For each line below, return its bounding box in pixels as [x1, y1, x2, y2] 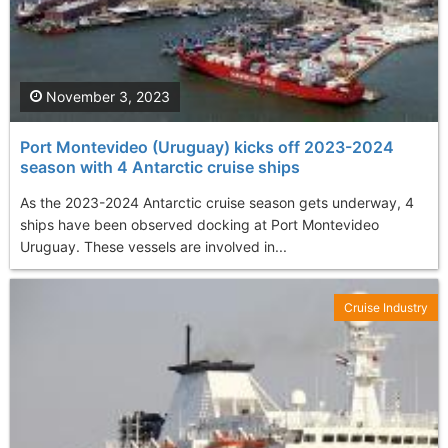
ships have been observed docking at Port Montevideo [20, 215, 379, 233]
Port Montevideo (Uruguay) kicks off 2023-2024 [20, 136, 394, 157]
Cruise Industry [344, 299, 428, 315]
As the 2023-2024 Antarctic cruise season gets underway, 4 [20, 193, 414, 211]
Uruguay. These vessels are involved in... [20, 237, 287, 255]
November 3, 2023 [42, 87, 170, 105]
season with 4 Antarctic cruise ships [20, 156, 300, 177]
